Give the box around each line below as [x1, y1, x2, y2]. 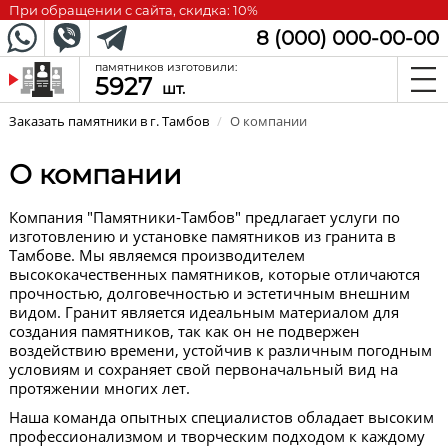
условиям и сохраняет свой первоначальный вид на [8, 359, 398, 379]
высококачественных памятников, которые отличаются [8, 264, 420, 284]
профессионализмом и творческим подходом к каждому [8, 426, 425, 446]
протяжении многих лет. [8, 378, 190, 398]
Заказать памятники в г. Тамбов [8, 112, 209, 130]
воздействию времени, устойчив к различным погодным [8, 340, 432, 360]
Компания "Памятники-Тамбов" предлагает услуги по [8, 207, 400, 227]
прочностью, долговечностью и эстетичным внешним [8, 283, 410, 303]
